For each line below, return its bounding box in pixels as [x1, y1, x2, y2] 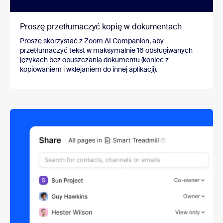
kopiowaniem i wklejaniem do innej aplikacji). [20, 65, 157, 74]
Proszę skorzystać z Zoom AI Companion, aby [20, 36, 164, 46]
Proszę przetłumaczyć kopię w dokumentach [20, 21, 182, 32]
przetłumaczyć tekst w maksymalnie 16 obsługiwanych [20, 46, 193, 55]
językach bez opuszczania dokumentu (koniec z [20, 55, 169, 65]
